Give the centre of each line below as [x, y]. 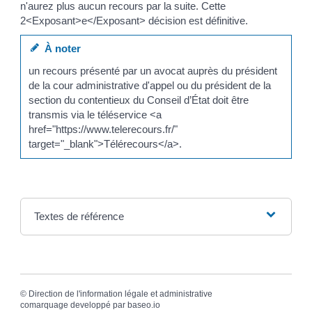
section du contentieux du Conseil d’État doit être [139, 100]
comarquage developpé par [74, 305]
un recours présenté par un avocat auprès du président [153, 70]
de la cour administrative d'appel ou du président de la [150, 85]
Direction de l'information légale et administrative [120, 294]
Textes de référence [79, 216]
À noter [60, 48]
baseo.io [144, 305]
